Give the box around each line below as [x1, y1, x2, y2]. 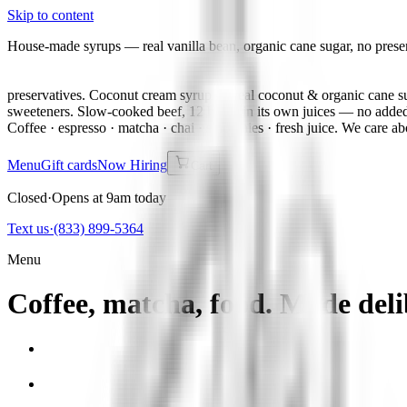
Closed [7, 190, 47, 205]
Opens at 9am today [52, 190, 166, 205]
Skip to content [7, 7, 94, 23]
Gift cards [41, 157, 97, 173]
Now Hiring [97, 157, 167, 173]
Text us [7, 221, 49, 236]
